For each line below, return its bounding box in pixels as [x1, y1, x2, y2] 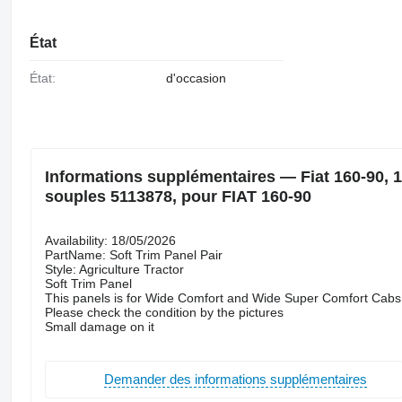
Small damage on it [44, 319, 154, 334]
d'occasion [165, 71, 226, 86]
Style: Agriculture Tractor [44, 261, 184, 276]
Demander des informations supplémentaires [103, 371, 367, 388]
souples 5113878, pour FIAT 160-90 [44, 187, 311, 205]
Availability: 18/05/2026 [44, 232, 176, 248]
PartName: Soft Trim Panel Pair [44, 247, 223, 262]
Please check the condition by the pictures [44, 304, 284, 319]
